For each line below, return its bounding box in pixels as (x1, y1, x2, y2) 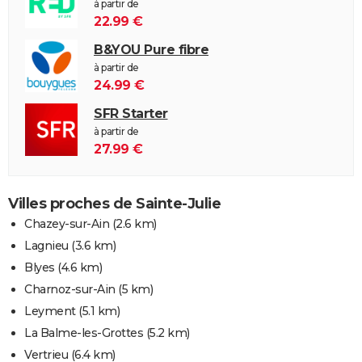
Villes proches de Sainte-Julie (8, 194, 221, 213)
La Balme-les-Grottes (24, 325, 143, 340)
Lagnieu (24, 238, 69, 253)
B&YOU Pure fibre (94, 41, 208, 57)
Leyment (24, 303, 76, 318)
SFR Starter (94, 105, 168, 121)
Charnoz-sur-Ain (24, 281, 116, 297)
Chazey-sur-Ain (24, 216, 109, 231)
